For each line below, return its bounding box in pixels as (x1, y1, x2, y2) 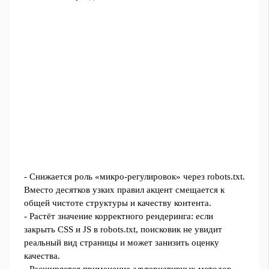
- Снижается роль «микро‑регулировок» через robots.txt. (23, 171, 245, 181)
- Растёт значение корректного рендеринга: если (23, 211, 213, 221)
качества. (23, 250, 60, 261)
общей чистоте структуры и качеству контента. (23, 198, 211, 208)
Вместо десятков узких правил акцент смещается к (23, 184, 225, 195)
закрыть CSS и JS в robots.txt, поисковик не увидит (23, 224, 222, 234)
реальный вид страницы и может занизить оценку (23, 237, 219, 247)
